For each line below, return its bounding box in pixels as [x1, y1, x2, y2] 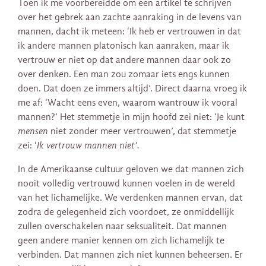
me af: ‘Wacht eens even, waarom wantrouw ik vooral [18, 97, 237, 109]
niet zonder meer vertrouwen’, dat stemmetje [48, 126, 236, 137]
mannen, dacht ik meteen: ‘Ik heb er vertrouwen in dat [18, 26, 241, 37]
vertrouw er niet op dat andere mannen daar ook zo [18, 55, 231, 66]
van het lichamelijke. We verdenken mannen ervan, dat [18, 192, 243, 204]
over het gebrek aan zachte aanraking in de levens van [18, 12, 242, 23]
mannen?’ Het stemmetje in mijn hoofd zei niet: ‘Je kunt [18, 112, 245, 123]
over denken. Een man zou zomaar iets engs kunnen [18, 69, 230, 80]
